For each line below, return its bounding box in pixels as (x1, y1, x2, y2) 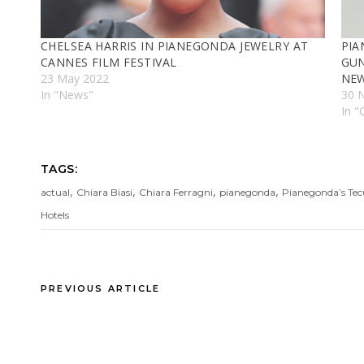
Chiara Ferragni (139, 185, 213, 198)
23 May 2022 (41, 70, 109, 86)
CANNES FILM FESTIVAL (41, 54, 177, 70)
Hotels (41, 208, 69, 221)
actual (41, 185, 70, 198)
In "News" (41, 86, 93, 102)
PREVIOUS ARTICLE (41, 282, 161, 294)
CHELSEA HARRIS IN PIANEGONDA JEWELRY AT (41, 37, 309, 54)
